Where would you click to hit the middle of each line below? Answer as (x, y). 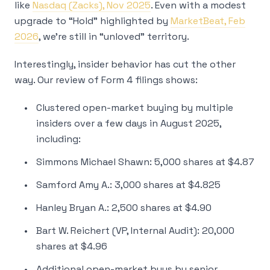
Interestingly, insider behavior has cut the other (125, 64)
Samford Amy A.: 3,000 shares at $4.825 (128, 185)
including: (58, 139)
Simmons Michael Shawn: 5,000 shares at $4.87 (145, 162)
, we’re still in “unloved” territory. (114, 36)
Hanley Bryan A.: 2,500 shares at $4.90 (124, 208)
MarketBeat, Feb (208, 21)
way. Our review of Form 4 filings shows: (106, 80)
